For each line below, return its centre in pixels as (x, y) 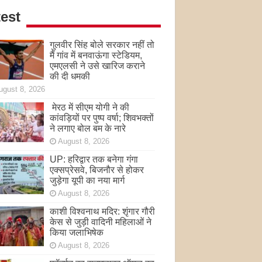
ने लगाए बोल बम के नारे (87, 128)
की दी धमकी (70, 76)
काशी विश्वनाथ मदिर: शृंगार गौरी (102, 211)
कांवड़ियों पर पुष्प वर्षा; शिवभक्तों (101, 118)
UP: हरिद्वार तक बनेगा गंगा (94, 159)
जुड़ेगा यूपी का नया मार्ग (87, 180)
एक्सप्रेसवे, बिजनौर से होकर (96, 170)
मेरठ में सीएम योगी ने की (89, 107)
